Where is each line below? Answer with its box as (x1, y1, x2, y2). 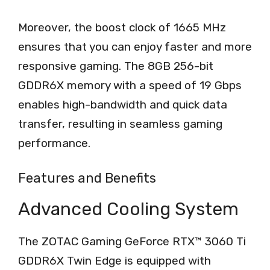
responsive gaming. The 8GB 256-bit (18, 59, 213, 74)
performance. (18, 136, 90, 151)
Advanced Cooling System (18, 198, 239, 220)
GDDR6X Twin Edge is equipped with (18, 253, 211, 268)
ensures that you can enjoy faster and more (18, 40, 252, 54)
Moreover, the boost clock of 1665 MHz (18, 20, 226, 35)
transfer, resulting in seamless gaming (18, 117, 222, 131)
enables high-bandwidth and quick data (18, 98, 227, 112)
